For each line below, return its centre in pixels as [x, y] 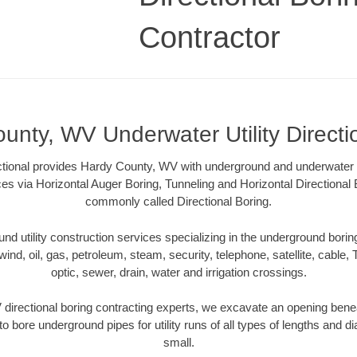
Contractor [210, 37]
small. [178, 343]
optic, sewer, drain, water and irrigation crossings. [178, 272]
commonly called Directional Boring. [178, 202]
